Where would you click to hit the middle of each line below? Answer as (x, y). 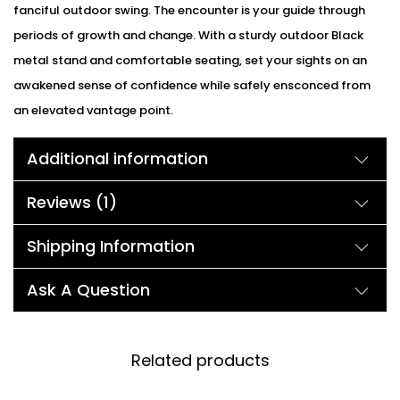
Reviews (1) (72, 202)
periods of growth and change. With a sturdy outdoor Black (188, 35)
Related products (200, 360)
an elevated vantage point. (93, 110)
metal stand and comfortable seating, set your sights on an (190, 60)
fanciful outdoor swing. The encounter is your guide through (189, 10)
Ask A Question (88, 290)
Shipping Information (111, 246)
